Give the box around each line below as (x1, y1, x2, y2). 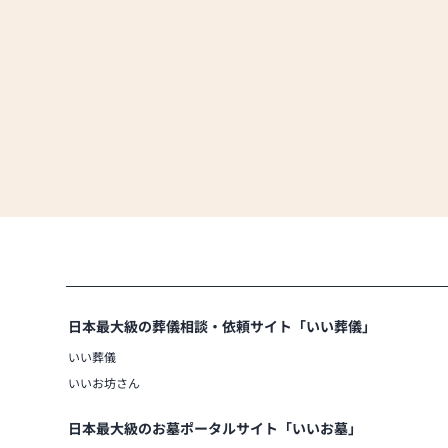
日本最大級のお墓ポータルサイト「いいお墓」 (68, 417, 362, 438)
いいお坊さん (68, 373, 140, 391)
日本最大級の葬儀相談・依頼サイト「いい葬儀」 (68, 315, 376, 336)
